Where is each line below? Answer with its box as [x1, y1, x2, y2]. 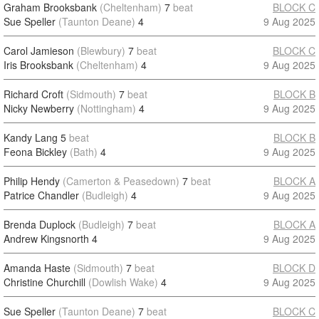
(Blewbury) [77, 43, 125, 58]
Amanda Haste [4, 261, 70, 275]
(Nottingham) [77, 101, 136, 115]
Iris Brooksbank [4, 58, 73, 72]
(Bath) [70, 145, 98, 159]
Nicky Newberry [4, 101, 74, 115]
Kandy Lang [4, 130, 58, 145]
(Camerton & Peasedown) [63, 174, 179, 188]
